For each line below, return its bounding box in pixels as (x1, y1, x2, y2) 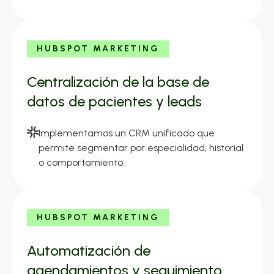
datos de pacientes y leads (27, 92, 202, 111)
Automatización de (27, 242, 150, 260)
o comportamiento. (39, 157, 125, 169)
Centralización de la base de (27, 73, 209, 91)
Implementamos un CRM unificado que (39, 127, 215, 139)
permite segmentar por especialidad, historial (39, 142, 244, 154)
